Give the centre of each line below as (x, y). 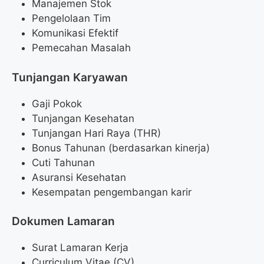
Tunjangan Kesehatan (83, 118)
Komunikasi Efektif (75, 33)
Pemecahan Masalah (81, 48)
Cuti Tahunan (63, 162)
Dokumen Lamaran (63, 222)
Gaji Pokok (57, 103)
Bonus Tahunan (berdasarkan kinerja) (121, 148)
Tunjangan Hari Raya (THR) (96, 133)
